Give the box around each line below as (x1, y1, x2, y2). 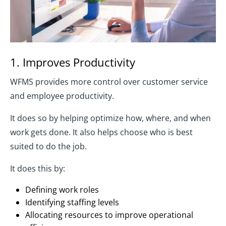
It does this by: (10, 163, 65, 175)
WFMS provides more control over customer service (10, 76, 208, 88)
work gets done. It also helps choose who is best (10, 127, 193, 138)
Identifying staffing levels (25, 197, 119, 208)
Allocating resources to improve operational (25, 209, 193, 221)
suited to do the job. (10, 141, 87, 152)
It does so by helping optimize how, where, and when (10, 112, 211, 124)
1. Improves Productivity (10, 54, 135, 70)
